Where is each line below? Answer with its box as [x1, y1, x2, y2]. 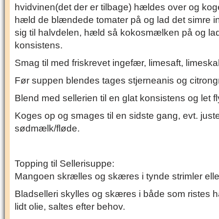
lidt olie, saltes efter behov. [15, 201, 125, 212]
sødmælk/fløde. [15, 123, 80, 133]
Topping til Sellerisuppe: [15, 158, 114, 169]
